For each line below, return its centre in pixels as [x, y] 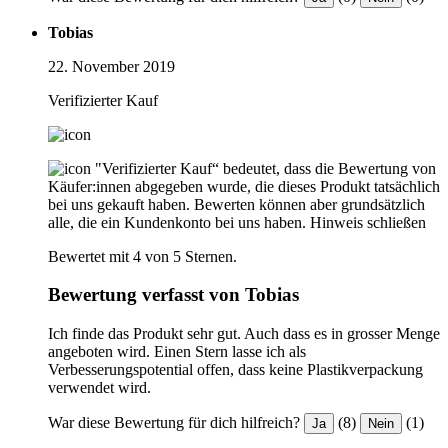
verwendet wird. [99, 388]
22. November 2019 [111, 66]
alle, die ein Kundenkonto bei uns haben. [177, 222]
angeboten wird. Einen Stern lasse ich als [177, 352]
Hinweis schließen [368, 222]
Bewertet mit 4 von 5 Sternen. [142, 256]
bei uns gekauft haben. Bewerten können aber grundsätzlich [236, 204]
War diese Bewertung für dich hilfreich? [174, 423]
